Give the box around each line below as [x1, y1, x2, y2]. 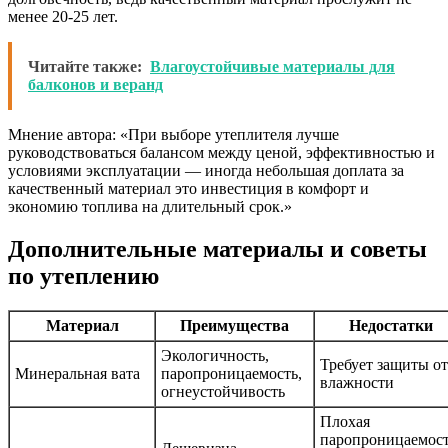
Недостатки [348, 316, 433, 334]
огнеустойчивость [161, 382, 285, 400]
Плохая [320, 412, 370, 430]
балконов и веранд [28, 76, 163, 94]
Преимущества [180, 316, 289, 334]
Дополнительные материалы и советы [8, 236, 427, 263]
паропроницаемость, [161, 364, 302, 382]
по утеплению [8, 263, 159, 290]
